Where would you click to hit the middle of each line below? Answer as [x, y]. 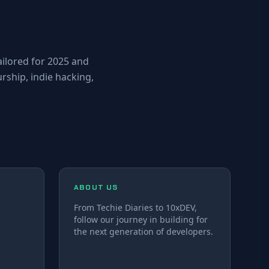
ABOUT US [96, 187]
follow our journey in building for [141, 219]
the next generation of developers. [144, 231]
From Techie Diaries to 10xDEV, [135, 207]
